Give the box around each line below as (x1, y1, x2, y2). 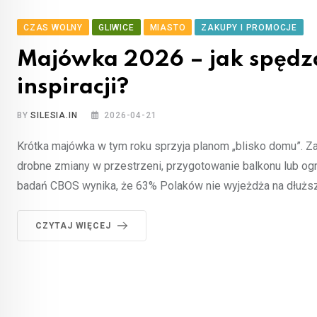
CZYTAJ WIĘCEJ (35, 220, 111, 231)
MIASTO (149, 22, 186, 33)
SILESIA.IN (30, 110, 78, 120)
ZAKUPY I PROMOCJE (201, 22, 298, 33)
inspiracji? (17, 76, 129, 98)
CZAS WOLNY (23, 22, 83, 33)
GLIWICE (98, 22, 134, 33)
